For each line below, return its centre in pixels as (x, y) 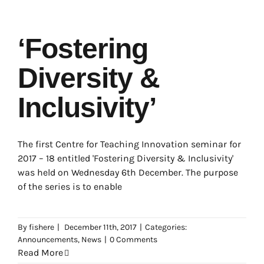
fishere (42, 227)
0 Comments (133, 240)
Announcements (48, 240)
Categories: (166, 227)
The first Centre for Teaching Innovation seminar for (129, 144)
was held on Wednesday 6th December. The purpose (128, 172)
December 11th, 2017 (100, 227)
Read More (40, 253)
